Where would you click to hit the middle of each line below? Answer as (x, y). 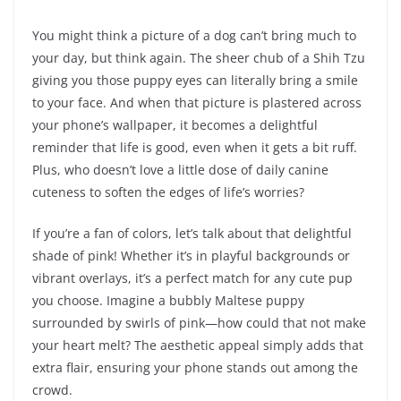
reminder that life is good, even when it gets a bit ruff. (195, 148)
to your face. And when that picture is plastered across (197, 103)
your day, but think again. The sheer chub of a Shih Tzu (199, 58)
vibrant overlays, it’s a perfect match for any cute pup (192, 278)
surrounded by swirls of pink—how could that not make (199, 323)
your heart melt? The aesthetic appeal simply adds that (198, 346)
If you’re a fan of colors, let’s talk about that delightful (192, 234)
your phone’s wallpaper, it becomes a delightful (175, 125)
